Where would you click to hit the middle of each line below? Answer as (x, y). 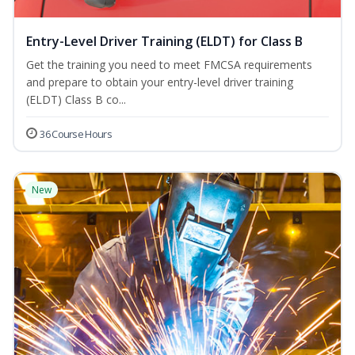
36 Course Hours (76, 134)
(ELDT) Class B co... (76, 100)
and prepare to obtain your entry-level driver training (160, 82)
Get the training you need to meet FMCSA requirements (169, 65)
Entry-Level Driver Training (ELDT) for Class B (164, 42)
